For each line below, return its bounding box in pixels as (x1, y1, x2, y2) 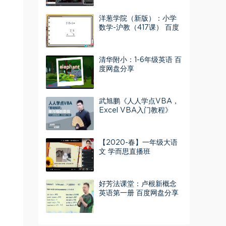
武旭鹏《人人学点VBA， (99, 98, 179, 105)
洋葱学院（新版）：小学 (99, 15, 177, 22)
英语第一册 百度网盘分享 (99, 190, 179, 197)
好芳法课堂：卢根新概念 (99, 181, 177, 188)
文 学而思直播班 (99, 148, 150, 155)
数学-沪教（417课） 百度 (99, 24, 179, 31)
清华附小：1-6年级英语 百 (99, 56, 182, 64)
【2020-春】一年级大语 (99, 139, 178, 146)
